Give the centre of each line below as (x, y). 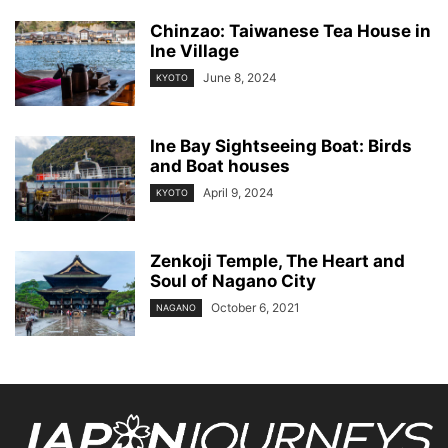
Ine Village (194, 51)
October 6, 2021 (255, 308)
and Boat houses (220, 166)
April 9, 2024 (238, 193)
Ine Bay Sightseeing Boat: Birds (281, 146)
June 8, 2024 (240, 78)
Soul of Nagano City (233, 281)
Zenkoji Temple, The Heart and (277, 261)
